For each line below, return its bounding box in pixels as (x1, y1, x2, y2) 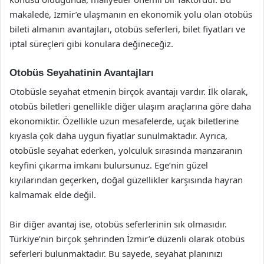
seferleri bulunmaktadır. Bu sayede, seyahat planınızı (9, 247, 223, 259)
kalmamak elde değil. (9, 189, 96, 200)
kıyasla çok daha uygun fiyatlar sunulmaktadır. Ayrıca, (9, 130, 227, 141)
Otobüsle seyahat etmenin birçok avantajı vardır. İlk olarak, (9, 85, 248, 97)
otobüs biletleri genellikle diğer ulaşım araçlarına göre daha (9, 100, 251, 112)
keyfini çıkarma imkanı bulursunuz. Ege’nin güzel (9, 159, 208, 171)
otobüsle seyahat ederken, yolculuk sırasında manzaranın (9, 144, 242, 156)
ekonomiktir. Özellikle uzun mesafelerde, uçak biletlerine (9, 115, 239, 127)
